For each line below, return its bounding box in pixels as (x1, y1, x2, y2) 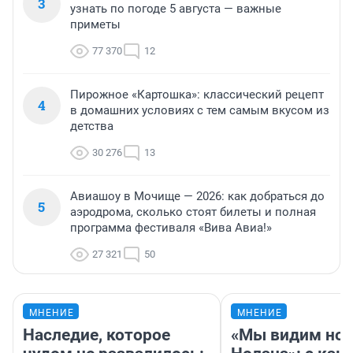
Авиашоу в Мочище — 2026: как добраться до (70, 189, 325, 204)
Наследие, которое (23, 325, 170, 345)
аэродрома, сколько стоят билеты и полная (70, 205, 316, 220)
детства (70, 119, 113, 134)
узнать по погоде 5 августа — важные (70, 2, 281, 17)
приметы (70, 17, 121, 32)
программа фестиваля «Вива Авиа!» (70, 221, 272, 236)
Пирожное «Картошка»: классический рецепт (70, 87, 324, 102)
